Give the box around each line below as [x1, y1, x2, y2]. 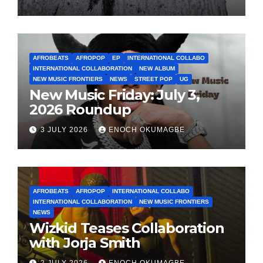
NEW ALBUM [139, 65, 175, 72]
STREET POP [134, 76, 173, 82]
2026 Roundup [29, 101, 131, 118]
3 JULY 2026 [41, 126, 90, 134]
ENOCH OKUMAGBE [109, 126, 185, 134]
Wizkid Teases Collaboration [29, 220, 224, 237]
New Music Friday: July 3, [29, 86, 200, 103]
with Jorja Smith [29, 234, 140, 251]
